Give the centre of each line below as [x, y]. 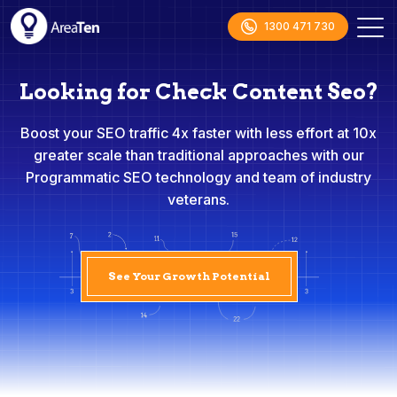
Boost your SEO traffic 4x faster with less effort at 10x [198, 133]
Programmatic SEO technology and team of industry [198, 177]
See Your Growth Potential [189, 276]
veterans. [198, 199]
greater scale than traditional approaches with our [198, 155]
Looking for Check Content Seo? [198, 92]
